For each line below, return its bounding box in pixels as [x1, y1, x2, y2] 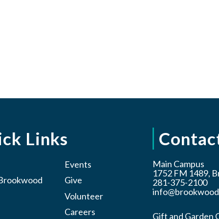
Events [64, 158, 91, 170]
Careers [64, 206, 95, 218]
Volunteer [64, 190, 103, 201]
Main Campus [152, 158, 204, 169]
